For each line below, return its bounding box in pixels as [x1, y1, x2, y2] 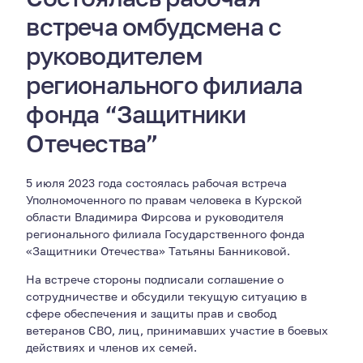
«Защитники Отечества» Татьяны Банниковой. [26, 244, 291, 258]
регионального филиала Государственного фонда [26, 227, 305, 241]
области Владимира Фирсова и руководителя [26, 210, 284, 224]
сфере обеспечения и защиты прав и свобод [26, 306, 277, 320]
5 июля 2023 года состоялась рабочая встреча [26, 176, 288, 190]
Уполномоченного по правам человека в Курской [26, 193, 303, 207]
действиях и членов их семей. [26, 340, 198, 354]
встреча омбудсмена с [26, 12, 282, 41]
